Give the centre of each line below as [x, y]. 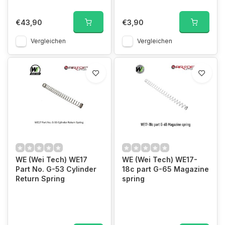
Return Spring [40, 179]
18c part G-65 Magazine [165, 169]
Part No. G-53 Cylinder [56, 169]
